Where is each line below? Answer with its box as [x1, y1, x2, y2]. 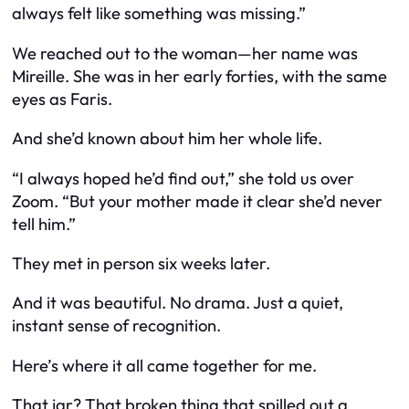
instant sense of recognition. [12, 315, 221, 337]
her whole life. [215, 128, 322, 150]
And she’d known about [12, 128, 188, 150]
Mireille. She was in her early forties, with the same [12, 65, 387, 87]
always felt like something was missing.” [12, 3, 306, 25]
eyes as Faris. [12, 88, 112, 110]
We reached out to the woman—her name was [12, 42, 358, 64]
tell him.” [12, 213, 76, 235]
